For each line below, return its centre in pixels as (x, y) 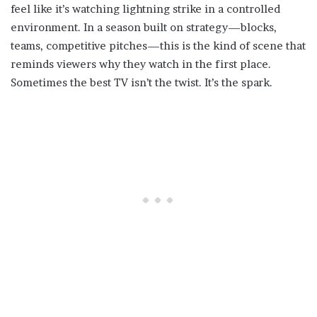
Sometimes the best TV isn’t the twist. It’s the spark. (142, 83)
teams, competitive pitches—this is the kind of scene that (158, 46)
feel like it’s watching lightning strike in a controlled (145, 9)
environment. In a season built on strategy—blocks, (144, 28)
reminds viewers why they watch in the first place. (141, 64)
